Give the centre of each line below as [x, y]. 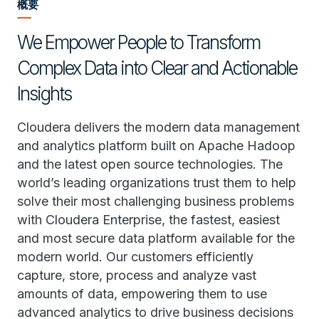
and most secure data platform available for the [156, 238]
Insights [44, 94]
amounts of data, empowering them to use [142, 294]
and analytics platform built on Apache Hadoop [156, 146]
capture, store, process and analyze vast [137, 275]
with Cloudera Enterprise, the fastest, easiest [148, 220]
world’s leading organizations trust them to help [157, 183]
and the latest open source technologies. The [150, 164]
